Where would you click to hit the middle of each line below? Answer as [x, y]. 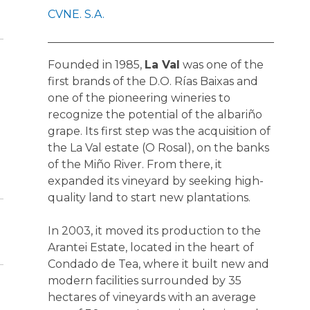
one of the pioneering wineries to [139, 98]
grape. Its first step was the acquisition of [159, 131]
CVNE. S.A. [76, 14]
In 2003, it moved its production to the [154, 230]
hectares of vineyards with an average [152, 297]
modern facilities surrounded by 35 [144, 280]
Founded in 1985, [96, 64]
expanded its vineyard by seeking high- [155, 181]
